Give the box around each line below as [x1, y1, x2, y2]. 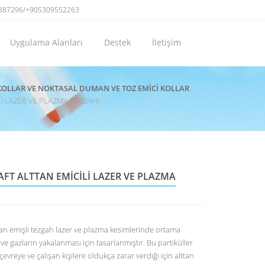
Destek [104, 37, 131, 48]
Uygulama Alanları [10, 37, 83, 48]
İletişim [152, 37, 181, 48]
